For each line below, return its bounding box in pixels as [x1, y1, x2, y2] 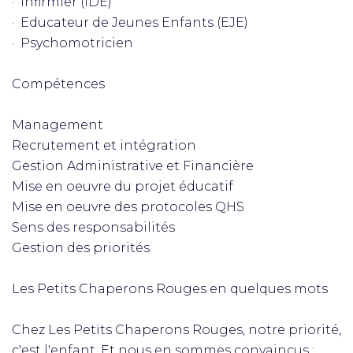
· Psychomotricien [12, 35, 133, 50]
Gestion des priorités [12, 240, 150, 255]
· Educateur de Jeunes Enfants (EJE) [12, 15, 248, 30]
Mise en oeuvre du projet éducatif [12, 179, 233, 194]
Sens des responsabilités [12, 220, 175, 235]
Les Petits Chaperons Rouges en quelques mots [12, 281, 328, 296]
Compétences [12, 76, 105, 91]
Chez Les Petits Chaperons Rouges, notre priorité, [12, 322, 341, 337]
